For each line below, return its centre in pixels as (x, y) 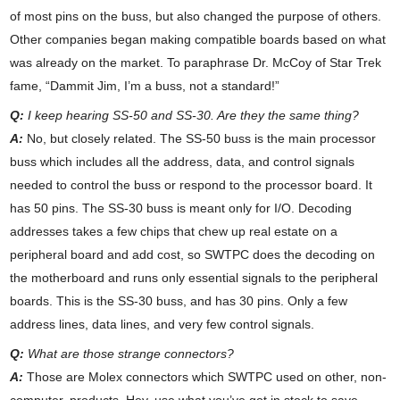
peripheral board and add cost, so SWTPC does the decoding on (193, 255)
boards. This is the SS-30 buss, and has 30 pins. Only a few (179, 301)
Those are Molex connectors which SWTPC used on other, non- (205, 377)
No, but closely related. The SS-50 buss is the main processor (202, 139)
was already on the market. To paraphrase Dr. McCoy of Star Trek (196, 63)
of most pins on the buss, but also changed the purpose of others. (196, 17)
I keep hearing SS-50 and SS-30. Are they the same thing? (192, 116)
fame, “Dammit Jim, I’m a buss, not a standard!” (145, 86)
